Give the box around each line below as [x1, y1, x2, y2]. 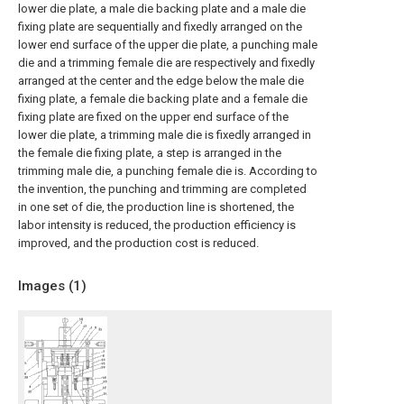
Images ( [18, 278, 73, 294]
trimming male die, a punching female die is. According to [18, 164, 317, 178]
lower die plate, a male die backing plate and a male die [18, 2, 306, 15]
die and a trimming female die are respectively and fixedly [18, 56, 315, 69]
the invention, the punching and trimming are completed [18, 182, 307, 196]
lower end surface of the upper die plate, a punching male [18, 38, 317, 51]
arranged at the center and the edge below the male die [18, 74, 304, 87]
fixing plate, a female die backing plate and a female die [18, 92, 308, 106]
